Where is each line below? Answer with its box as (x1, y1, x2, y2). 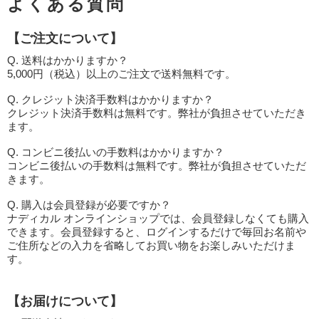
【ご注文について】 (7, 31, 122, 46)
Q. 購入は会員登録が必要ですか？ (7, 199, 171, 211)
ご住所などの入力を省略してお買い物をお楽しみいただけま (7, 239, 296, 251)
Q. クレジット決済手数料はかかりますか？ (7, 93, 214, 105)
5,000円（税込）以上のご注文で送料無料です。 (7, 68, 236, 80)
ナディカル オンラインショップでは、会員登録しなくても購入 (7, 212, 309, 224)
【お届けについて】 (7, 294, 122, 308)
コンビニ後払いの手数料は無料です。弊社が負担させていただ (7, 159, 306, 172)
